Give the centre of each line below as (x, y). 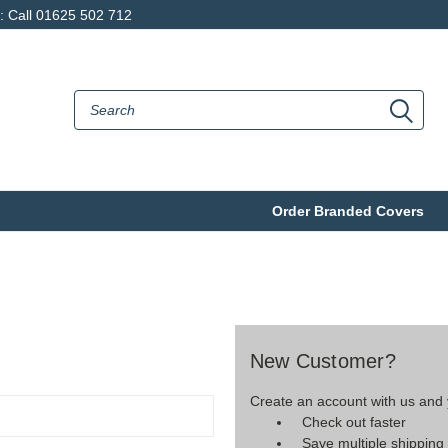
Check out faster (354, 422)
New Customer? (322, 361)
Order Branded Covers (348, 211)
